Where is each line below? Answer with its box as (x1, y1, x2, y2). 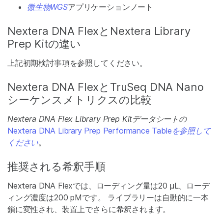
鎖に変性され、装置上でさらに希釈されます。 (7, 204, 171, 214)
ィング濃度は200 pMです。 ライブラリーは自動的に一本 (7, 192, 209, 202)
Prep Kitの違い (7, 37, 82, 50)
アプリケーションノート (67, 2, 154, 12)
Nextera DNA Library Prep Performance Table (7, 126, 172, 136)
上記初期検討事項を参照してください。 (7, 58, 147, 68)
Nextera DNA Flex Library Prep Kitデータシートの (7, 114, 187, 124)
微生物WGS (27, 2, 68, 12)
